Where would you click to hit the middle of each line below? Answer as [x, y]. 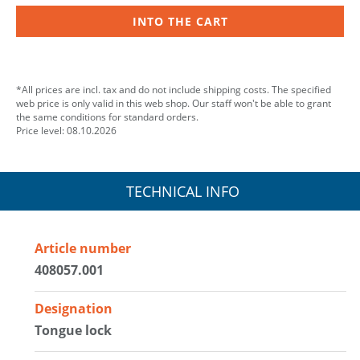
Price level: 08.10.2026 [66, 130]
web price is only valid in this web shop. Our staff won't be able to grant [174, 103]
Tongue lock [74, 330]
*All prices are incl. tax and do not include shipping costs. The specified [174, 89]
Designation [74, 308]
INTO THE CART [180, 21]
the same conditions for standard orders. [107, 117]
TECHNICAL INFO [182, 191]
